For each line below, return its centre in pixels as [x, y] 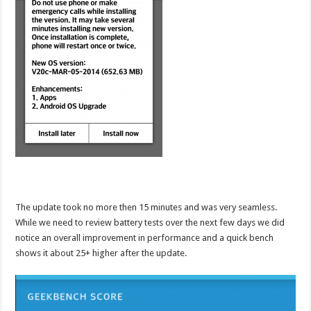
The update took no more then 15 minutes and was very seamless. [146, 207]
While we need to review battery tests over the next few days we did [150, 222]
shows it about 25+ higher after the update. [101, 253]
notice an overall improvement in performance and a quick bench [145, 238]
